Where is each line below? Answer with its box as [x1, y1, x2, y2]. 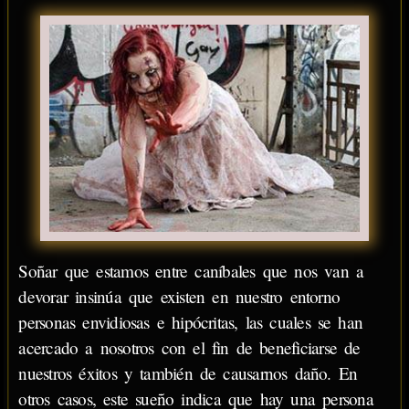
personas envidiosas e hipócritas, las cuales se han [18, 309, 363, 333]
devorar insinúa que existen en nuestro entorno [18, 284, 341, 308]
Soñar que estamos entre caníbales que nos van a [18, 258, 364, 282]
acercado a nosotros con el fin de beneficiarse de [18, 335, 361, 359]
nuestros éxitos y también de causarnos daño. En [18, 361, 358, 384]
